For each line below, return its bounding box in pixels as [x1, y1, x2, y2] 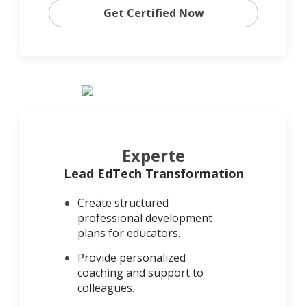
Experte [122, 144, 185, 167]
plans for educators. [77, 225, 180, 241]
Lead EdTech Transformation [63, 165, 244, 182]
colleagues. [77, 280, 134, 296]
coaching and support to [77, 265, 204, 281]
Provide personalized [77, 250, 186, 266]
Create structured [77, 195, 169, 211]
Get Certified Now [103, 5, 204, 21]
